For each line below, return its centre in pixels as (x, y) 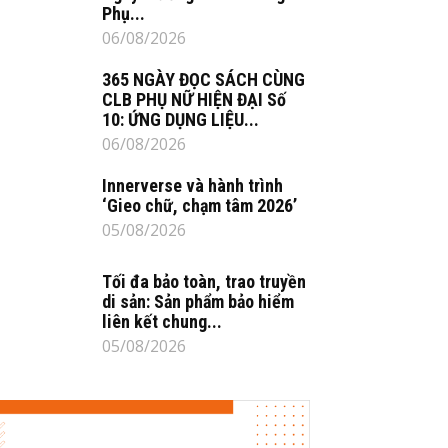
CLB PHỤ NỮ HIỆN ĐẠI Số (194, 99)
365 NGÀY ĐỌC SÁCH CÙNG (203, 79)
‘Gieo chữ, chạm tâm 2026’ (199, 205)
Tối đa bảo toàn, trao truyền (204, 281)
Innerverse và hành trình (192, 185)
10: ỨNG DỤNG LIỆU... (180, 119)
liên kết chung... (162, 321)
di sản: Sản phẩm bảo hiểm (198, 301)
